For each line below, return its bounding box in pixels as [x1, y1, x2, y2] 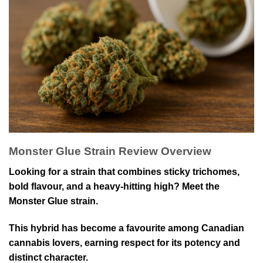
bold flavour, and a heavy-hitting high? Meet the [9, 181, 220, 192]
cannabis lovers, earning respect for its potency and [9, 237, 240, 248]
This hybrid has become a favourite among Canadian [9, 222, 244, 233]
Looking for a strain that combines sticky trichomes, [9, 167, 240, 177]
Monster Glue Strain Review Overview [9, 145, 211, 158]
